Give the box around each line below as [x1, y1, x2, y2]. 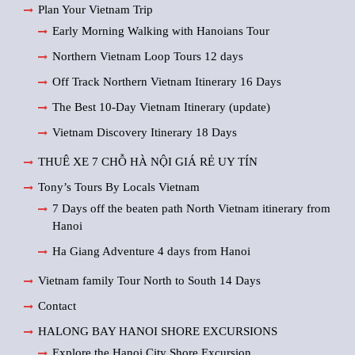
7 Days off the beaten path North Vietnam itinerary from [52, 202, 330, 215]
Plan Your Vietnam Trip [38, 3, 153, 16]
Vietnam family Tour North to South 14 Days [38, 274, 261, 287]
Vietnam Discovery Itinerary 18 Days [52, 126, 237, 139]
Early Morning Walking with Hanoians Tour [52, 25, 269, 37]
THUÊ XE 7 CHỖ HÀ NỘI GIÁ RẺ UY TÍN [38, 155, 258, 168]
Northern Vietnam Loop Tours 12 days [52, 50, 243, 63]
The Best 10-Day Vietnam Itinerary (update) [52, 101, 270, 113]
